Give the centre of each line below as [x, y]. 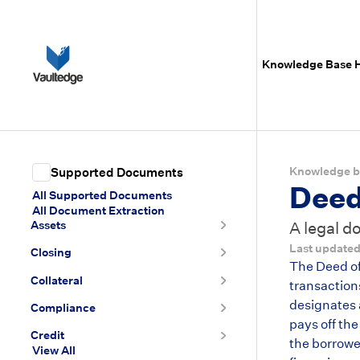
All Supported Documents [102, 196]
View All [54, 350]
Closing [51, 253]
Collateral [57, 280]
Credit [48, 335]
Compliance [63, 308]
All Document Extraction [98, 210]
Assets [49, 225]
